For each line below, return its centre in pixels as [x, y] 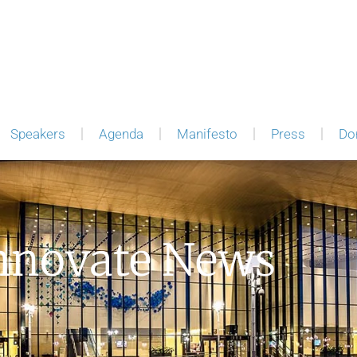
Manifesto [207, 134]
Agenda [121, 134]
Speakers [37, 134]
